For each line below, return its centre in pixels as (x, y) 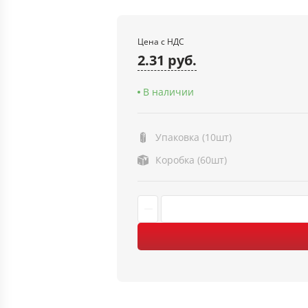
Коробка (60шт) (191, 160)
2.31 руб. (167, 60)
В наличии (168, 92)
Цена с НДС (161, 42)
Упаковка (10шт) (194, 137)
